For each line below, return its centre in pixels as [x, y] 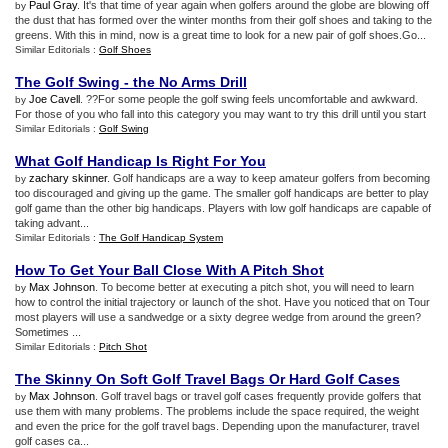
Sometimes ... [48, 332]
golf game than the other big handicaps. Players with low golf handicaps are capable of [223, 208]
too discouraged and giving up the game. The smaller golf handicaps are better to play [222, 193]
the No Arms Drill [190, 82]
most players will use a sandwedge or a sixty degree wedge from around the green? [218, 317]
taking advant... [52, 223]
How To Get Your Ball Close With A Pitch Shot [169, 270]
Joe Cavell [54, 99]
